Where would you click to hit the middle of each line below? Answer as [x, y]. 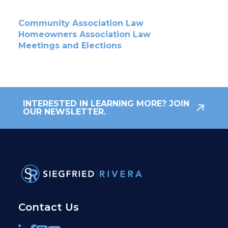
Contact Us [48, 207]
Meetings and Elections [70, 46]
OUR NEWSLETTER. [64, 112]
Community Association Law [81, 23]
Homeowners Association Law [84, 35]
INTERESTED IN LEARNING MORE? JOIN [106, 104]
